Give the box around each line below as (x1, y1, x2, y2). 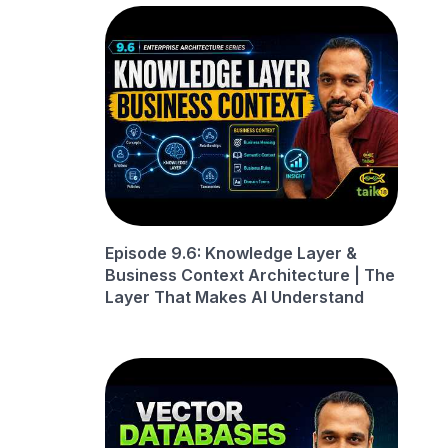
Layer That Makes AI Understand (105, 286, 365, 307)
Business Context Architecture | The (105, 264, 396, 285)
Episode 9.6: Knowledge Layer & (105, 242, 358, 263)
